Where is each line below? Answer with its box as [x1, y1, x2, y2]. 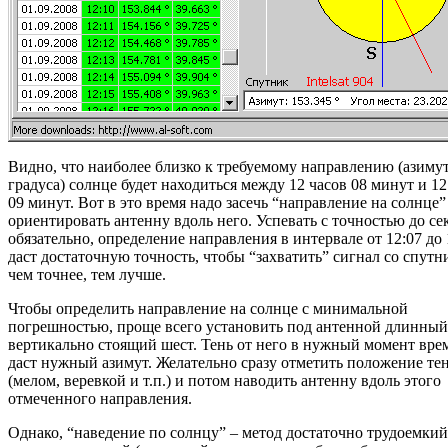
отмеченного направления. [8, 390, 192, 408]
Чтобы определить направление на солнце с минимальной [8, 300, 408, 318]
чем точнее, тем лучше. [8, 266, 166, 284]
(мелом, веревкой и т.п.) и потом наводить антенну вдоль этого [8, 372, 441, 390]
